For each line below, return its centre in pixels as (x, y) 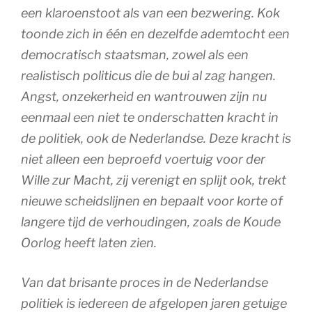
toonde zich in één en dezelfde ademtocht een (155, 33)
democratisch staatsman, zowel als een (135, 54)
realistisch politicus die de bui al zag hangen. (148, 75)
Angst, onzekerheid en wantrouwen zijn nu (144, 96)
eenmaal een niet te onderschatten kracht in (150, 117)
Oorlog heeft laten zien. (89, 242)
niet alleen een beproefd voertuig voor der (143, 159)
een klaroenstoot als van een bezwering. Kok (150, 13)
